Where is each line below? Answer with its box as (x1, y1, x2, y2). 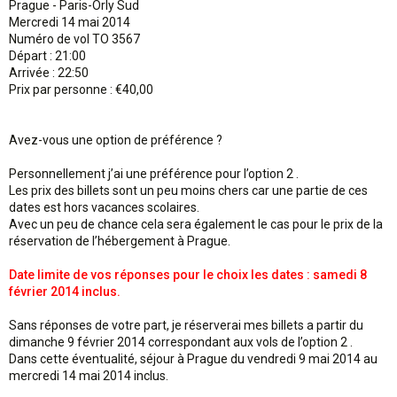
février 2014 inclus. (9, 284, 121, 299)
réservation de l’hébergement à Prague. (9, 234, 230, 248)
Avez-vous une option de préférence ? (9, 133, 222, 147)
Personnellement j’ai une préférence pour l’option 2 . (9, 167, 299, 181)
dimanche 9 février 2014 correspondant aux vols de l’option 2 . (9, 335, 353, 349)
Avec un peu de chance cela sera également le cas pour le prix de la (9, 217, 383, 231)
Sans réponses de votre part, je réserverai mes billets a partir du (9, 318, 363, 332)
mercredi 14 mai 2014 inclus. (9, 369, 168, 383)
